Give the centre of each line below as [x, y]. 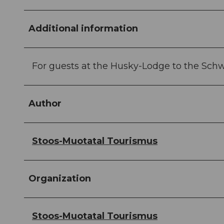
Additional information [83, 29]
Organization [60, 179]
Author [45, 104]
